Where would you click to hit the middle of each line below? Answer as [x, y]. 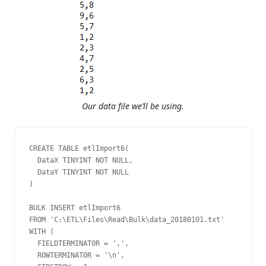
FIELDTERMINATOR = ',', [79, 244]
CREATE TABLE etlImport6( [79, 149]
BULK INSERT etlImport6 [75, 208]
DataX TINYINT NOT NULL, [81, 161]
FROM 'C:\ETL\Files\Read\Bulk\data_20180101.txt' [127, 220]
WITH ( [42, 232]
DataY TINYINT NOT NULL [79, 172]
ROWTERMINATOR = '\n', [77, 256]
